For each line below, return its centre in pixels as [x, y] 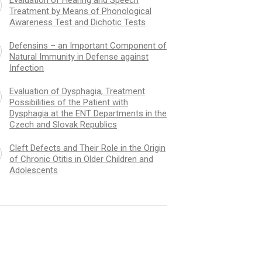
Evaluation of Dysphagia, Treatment [77, 91]
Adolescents [33, 170]
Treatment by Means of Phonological [80, 11]
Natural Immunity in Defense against [79, 56]
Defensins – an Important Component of [88, 45]
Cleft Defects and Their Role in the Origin [87, 148]
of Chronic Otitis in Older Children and [81, 159]
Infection [26, 68]
